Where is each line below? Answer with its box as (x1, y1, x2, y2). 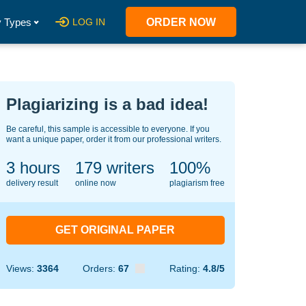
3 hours (5, 158, 60, 177)
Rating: (169, 263, 203, 274)
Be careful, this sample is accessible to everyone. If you (5, 124, 210, 134)
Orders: (83, 263, 118, 274)
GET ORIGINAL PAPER (55, 224, 175, 236)
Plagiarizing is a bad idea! (5, 95, 208, 113)
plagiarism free (169, 178, 225, 188)
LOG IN (72, 16, 105, 27)
